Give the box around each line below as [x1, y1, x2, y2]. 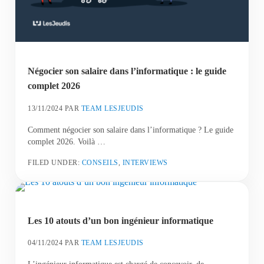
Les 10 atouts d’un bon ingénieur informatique [28, 215, 214, 226]
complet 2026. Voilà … [28, 136, 106, 146]
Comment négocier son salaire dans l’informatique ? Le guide [28, 124, 234, 134]
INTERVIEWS [122, 158, 168, 167]
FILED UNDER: [28, 158, 82, 167]
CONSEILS [81, 158, 118, 167]
